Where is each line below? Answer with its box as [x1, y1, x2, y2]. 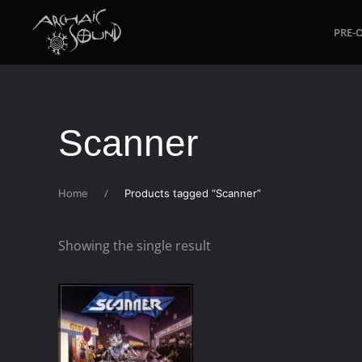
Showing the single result [58, 237, 211, 255]
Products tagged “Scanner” [124, 187, 261, 200]
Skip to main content [32, 33, 158, 51]
